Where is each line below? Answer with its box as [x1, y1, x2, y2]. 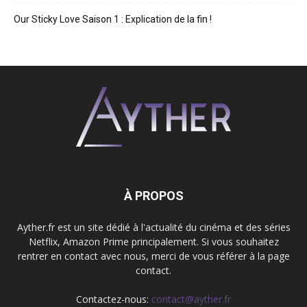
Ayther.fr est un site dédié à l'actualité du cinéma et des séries [16, 220, 291, 234]
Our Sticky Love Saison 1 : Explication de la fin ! [14, 13, 212, 25]
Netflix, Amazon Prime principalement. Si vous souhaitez [28, 234, 279, 248]
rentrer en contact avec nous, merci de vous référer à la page [17, 249, 290, 262]
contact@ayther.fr [151, 292, 231, 306]
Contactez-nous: [76, 292, 151, 306]
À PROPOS [123, 188, 184, 203]
